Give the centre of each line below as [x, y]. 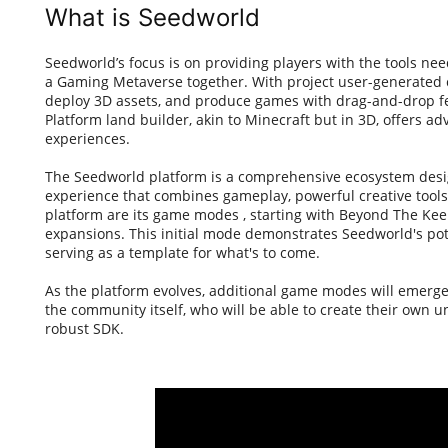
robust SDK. [84, 329]
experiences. [87, 139]
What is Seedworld [152, 18]
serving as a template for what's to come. [182, 253]
